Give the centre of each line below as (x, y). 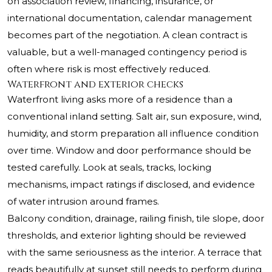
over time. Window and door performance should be (129, 151)
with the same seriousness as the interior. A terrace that (134, 253)
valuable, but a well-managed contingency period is (127, 52)
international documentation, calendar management (130, 18)
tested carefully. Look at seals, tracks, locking (109, 168)
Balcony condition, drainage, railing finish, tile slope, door (136, 219)
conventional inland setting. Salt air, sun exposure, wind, (134, 117)
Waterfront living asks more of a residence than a (120, 100)
